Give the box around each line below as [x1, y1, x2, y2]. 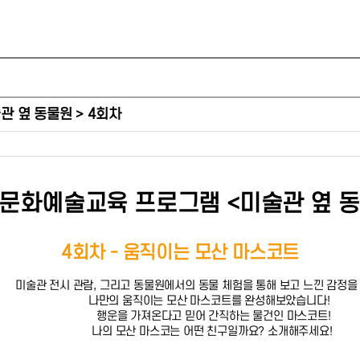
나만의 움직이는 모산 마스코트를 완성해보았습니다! [88, 294, 337, 308]
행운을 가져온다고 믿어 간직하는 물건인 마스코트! [93, 309, 331, 323]
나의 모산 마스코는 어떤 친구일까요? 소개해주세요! [92, 325, 333, 338]
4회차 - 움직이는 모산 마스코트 [60, 243, 300, 264]
